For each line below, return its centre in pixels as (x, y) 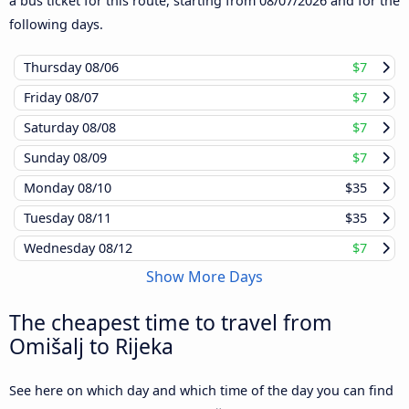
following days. (56, 24)
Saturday (53, 127)
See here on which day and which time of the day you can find (201, 390)
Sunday (48, 157)
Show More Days (204, 276)
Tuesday (51, 217)
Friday (44, 97)
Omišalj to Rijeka (91, 346)
